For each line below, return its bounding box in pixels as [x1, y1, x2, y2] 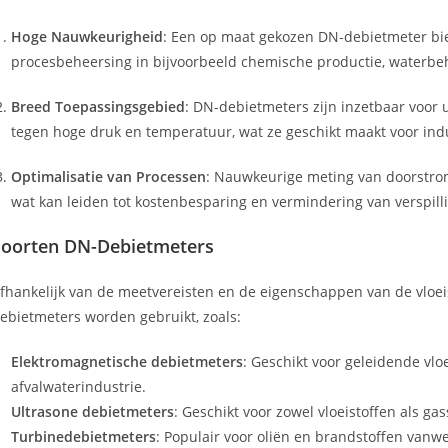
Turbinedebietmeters [11, 427, 156, 446]
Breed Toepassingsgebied [11, 97, 185, 116]
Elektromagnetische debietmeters [11, 352, 243, 371]
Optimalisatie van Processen [11, 167, 206, 186]
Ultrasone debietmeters [11, 402, 174, 421]
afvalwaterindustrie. [11, 377, 146, 396]
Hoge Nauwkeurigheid [11, 27, 163, 46]
